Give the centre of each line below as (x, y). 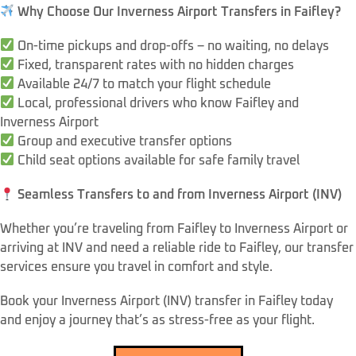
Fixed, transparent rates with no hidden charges (155, 65)
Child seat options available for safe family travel (157, 160)
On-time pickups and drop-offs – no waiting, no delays (172, 46)
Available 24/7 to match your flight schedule (143, 84)
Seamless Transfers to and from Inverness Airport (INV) (180, 195)
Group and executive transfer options (124, 141)
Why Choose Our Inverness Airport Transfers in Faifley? (180, 12)
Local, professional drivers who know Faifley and (157, 103)
